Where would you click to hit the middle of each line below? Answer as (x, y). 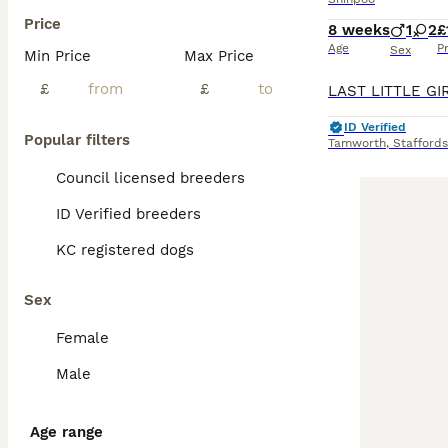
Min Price (57, 56)
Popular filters (77, 140)
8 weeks (359, 30)
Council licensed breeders (150, 178)
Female (82, 338)
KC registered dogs (125, 250)
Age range (66, 432)
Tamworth (357, 143)
